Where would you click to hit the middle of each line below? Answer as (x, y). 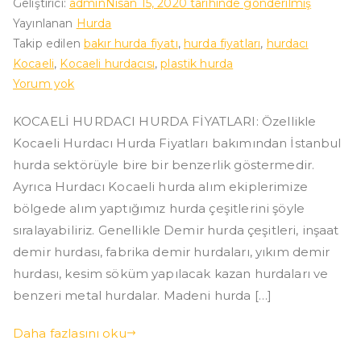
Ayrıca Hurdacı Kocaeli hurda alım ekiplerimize (160, 186)
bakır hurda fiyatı (131, 43)
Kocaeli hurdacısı (107, 63)
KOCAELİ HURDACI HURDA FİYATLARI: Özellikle (165, 121)
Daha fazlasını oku (70, 333)
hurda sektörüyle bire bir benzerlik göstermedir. (167, 164)
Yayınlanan (45, 23)
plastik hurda (197, 63)
